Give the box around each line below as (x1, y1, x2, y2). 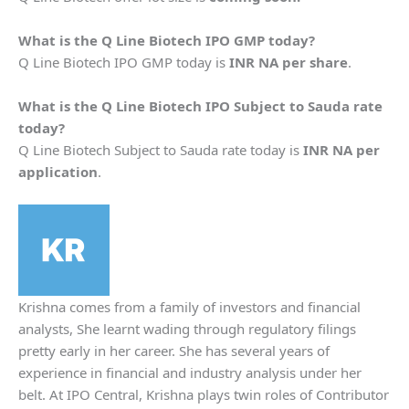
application (18, 162, 98, 181)
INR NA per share (229, 52, 348, 71)
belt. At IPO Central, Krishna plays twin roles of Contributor (18, 384, 389, 404)
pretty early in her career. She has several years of (18, 341, 330, 360)
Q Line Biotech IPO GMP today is (18, 52, 229, 71)
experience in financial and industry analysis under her (18, 362, 362, 382)
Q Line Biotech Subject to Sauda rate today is (18, 140, 303, 159)
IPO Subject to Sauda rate (202, 96, 383, 115)
